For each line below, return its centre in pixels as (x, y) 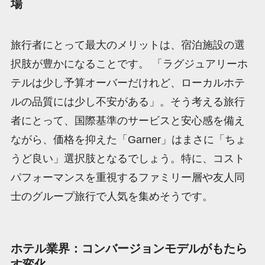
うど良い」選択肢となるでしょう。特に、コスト (127, 158)
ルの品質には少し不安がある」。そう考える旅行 (127, 101)
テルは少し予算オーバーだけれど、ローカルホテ (127, 83)
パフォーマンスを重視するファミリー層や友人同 (127, 177)
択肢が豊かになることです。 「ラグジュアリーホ (129, 64)
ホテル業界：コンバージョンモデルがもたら (129, 248)
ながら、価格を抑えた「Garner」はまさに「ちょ (128, 139)
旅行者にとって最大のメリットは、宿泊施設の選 (127, 45)
